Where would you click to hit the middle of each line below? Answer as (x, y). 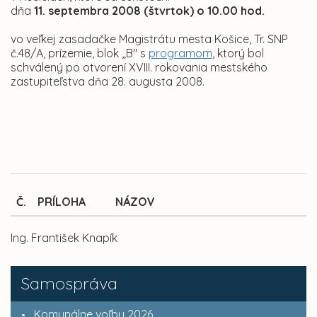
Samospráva (69, 283)
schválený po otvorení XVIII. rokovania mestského (139, 68)
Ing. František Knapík (64, 238)
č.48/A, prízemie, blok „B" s (80, 53)
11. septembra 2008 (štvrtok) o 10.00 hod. (149, 11)
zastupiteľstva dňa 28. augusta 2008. (108, 82)
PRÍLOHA (62, 202)
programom (180, 53)
